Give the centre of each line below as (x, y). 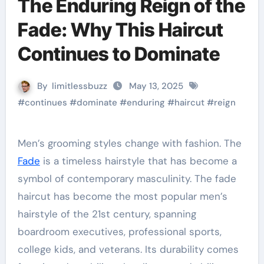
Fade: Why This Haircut (120, 30)
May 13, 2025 (157, 86)
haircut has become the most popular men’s (122, 196)
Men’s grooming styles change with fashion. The (133, 143)
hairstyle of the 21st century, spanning (107, 214)
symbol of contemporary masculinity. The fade (127, 179)
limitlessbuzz (80, 86)
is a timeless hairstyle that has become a (138, 161)
